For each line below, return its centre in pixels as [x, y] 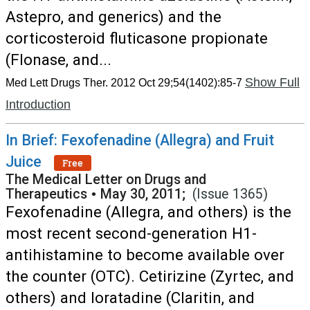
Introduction [38, 104]
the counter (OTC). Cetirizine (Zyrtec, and [150, 276]
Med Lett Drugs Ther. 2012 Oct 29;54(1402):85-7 [124, 83]
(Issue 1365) [230, 194]
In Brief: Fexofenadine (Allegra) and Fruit [140, 140]
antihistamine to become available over [145, 255]
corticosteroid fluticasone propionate [137, 38]
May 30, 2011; [146, 194]
